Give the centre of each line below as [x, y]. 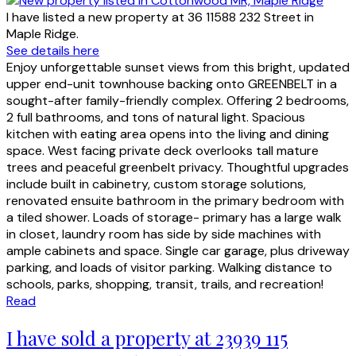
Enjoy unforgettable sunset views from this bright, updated [178, 68]
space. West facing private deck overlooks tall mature [163, 151]
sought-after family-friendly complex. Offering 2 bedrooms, [178, 101]
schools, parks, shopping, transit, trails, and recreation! [165, 284]
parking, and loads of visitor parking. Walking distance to [169, 268]
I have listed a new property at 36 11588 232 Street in [160, 17]
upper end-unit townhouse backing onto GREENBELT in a [172, 84]
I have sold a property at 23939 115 [147, 338]
